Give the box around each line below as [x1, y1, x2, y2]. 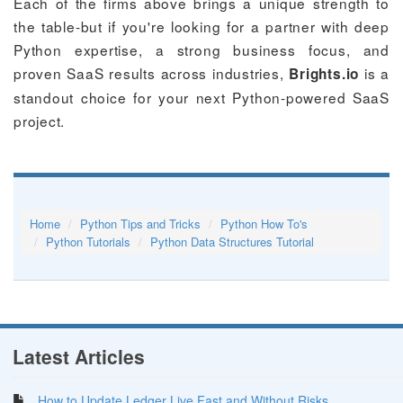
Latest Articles [13, 343, 145, 371]
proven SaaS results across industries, [13, 62, 290, 83]
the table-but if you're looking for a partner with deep [13, 15, 390, 36]
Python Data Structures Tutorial [150, 233, 315, 251]
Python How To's [220, 215, 309, 233]
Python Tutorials [46, 233, 131, 251]
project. [13, 110, 66, 130]
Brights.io [289, 63, 360, 84]
